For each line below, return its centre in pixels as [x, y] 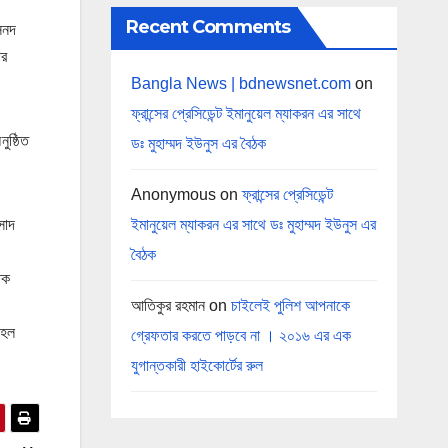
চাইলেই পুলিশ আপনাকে [290, 305]
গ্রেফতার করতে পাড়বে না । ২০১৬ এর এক [240, 335]
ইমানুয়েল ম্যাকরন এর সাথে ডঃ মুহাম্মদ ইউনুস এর [253, 224]
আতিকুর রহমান [167, 305]
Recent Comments [207, 26]
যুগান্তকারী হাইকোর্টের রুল [196, 365]
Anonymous [173, 194]
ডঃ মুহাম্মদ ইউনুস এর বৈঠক [198, 143]
